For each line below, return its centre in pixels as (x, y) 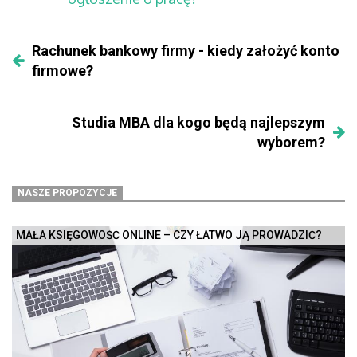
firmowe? (63, 71)
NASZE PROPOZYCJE (68, 193)
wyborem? (291, 143)
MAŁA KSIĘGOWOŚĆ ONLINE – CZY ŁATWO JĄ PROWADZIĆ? (169, 235)
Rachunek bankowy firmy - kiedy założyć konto (186, 51)
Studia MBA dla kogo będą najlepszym (198, 123)
